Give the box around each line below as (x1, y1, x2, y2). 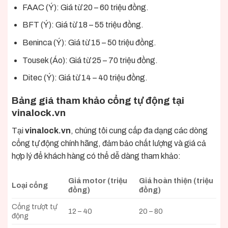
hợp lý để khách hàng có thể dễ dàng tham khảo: (12, 151, 181, 160)
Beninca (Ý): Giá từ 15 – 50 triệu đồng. (22, 38, 156, 47)
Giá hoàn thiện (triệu (139, 177, 214, 185)
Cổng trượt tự (12, 203, 57, 211)
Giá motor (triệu (68, 177, 128, 185)
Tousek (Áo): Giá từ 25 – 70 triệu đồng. (22, 55, 158, 65)
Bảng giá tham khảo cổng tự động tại (12, 95, 184, 106)
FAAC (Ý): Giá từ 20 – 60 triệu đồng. (22, 3, 149, 12)
